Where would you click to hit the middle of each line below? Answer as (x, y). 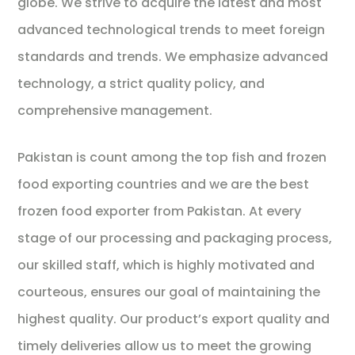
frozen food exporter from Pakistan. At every (160, 211)
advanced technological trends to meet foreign (172, 29)
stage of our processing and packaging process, (175, 238)
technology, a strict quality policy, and (141, 83)
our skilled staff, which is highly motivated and (166, 265)
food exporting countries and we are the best (164, 184)
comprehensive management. (115, 110)
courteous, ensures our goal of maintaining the (169, 292)
